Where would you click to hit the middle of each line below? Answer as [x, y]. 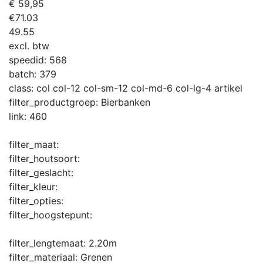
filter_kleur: [33, 186]
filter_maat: [34, 144]
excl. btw [29, 45]
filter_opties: [36, 200]
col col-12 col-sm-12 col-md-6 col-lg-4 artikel [139, 88]
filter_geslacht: [41, 172]
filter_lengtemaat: [49, 243]
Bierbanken [126, 102]
